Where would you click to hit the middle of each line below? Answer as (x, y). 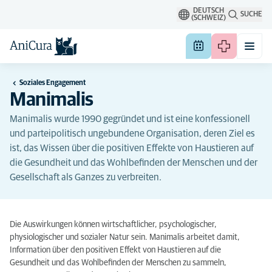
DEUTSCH (209, 11)
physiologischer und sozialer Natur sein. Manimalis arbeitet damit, (125, 237)
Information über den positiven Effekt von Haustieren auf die (115, 250)
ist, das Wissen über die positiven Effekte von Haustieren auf (132, 148)
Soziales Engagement (53, 83)
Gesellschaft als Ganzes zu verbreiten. (86, 177)
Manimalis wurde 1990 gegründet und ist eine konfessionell (130, 119)
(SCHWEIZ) (209, 18)
